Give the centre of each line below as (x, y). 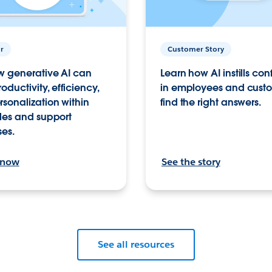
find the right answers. (211, 102)
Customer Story (195, 49)
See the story (191, 161)
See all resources (136, 244)
